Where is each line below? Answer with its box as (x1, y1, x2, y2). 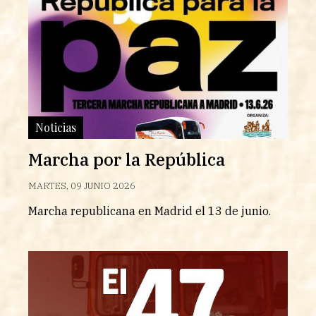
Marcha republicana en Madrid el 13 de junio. (28, 203, 274, 218)
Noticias (35, 119, 76, 135)
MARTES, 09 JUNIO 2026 (28, 179, 135, 192)
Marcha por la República (28, 147, 225, 171)
